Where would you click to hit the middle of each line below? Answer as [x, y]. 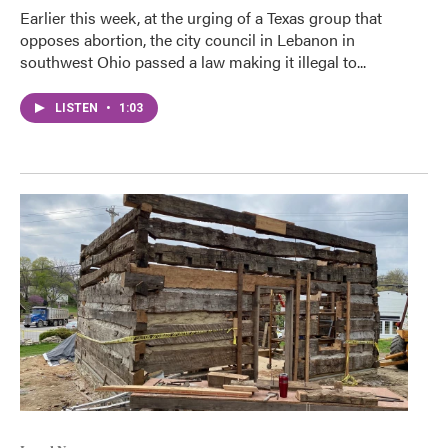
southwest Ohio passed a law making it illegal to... [193, 62]
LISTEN [78, 108]
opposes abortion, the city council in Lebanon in [187, 40]
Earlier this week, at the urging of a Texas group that [201, 18]
